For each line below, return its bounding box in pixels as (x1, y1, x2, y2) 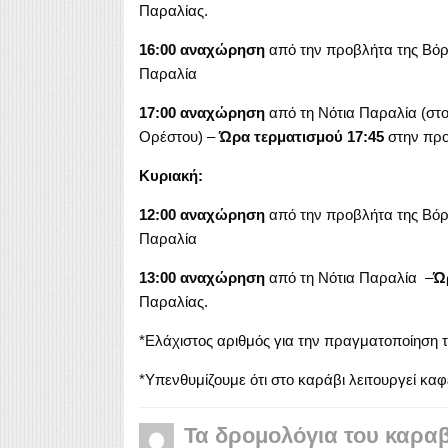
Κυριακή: (138, 166, 203, 184)
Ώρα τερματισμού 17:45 (218, 127, 388, 145)
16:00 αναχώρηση (138, 40, 269, 58)
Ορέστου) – (138, 127, 219, 145)
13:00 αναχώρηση (138, 268, 265, 286)
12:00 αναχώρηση (138, 205, 265, 223)
